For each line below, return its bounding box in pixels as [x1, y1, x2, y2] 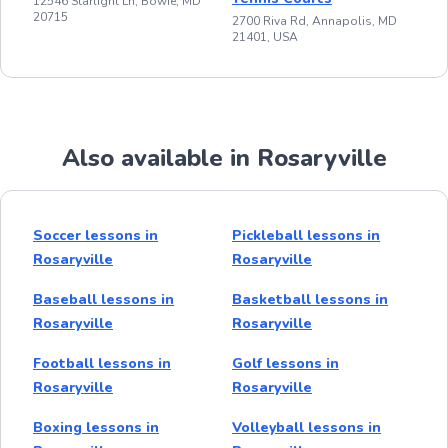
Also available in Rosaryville [61, 141, 387, 174]
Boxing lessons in [33, 417, 159, 437]
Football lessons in [33, 353, 171, 373]
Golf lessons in [232, 353, 339, 373]
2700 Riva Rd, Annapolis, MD [232, 12, 397, 29]
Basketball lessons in [232, 289, 388, 309]
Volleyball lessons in [232, 417, 381, 437]
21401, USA [232, 28, 298, 45]
